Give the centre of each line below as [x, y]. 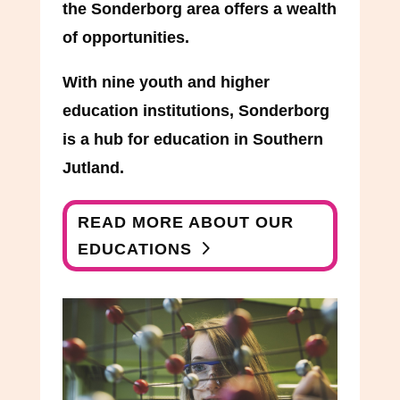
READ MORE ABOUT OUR [186, 222]
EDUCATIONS [135, 249]
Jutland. [93, 167]
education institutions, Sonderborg [196, 110]
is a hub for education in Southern [192, 139]
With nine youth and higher [166, 82]
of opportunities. [125, 37]
